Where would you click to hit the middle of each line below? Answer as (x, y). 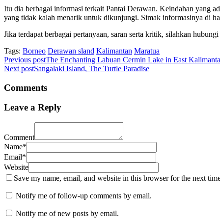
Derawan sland (71, 51)
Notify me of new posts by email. (67, 214)
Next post (19, 68)
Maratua (147, 51)
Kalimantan (114, 51)
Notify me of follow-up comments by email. (84, 196)
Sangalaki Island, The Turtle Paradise (92, 68)
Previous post (25, 59)
